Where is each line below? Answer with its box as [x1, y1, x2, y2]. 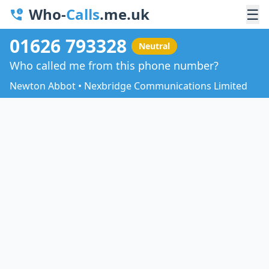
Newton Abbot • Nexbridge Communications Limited [10, 79, 247, 92]
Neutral [139, 40, 170, 52]
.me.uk [100, 4, 150, 24]
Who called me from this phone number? [10, 58, 219, 73]
